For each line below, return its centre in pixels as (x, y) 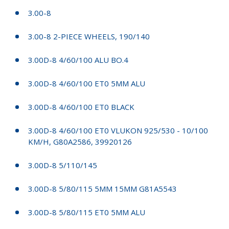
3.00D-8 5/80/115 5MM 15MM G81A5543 (102, 188)
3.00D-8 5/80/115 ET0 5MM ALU (87, 212)
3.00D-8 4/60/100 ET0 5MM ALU (87, 83)
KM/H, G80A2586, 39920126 (80, 141)
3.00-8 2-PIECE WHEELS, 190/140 (89, 36)
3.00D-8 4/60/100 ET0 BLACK (81, 107)
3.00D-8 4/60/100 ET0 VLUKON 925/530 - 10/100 (118, 130)
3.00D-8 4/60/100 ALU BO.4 (78, 60)
